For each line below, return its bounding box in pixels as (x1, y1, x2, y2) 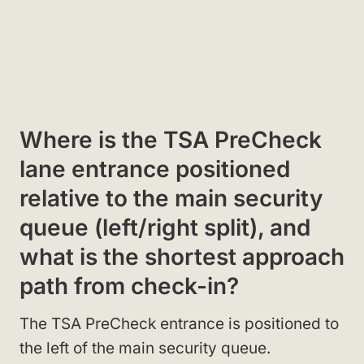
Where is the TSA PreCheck (19, 125, 322, 154)
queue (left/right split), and (19, 213, 310, 241)
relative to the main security (19, 184, 323, 212)
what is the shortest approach (19, 242, 344, 271)
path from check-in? (19, 271, 239, 300)
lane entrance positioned (19, 154, 290, 183)
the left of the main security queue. (19, 338, 271, 357)
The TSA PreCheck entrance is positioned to (19, 314, 339, 333)
